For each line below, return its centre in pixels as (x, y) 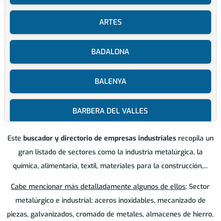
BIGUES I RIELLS (110, 170)
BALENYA (110, 82)
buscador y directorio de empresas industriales (99, 139)
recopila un (195, 139)
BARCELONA (110, 141)
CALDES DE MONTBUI (110, 200)
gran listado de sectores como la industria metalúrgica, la (110, 152)
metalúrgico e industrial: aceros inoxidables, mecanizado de (110, 201)
